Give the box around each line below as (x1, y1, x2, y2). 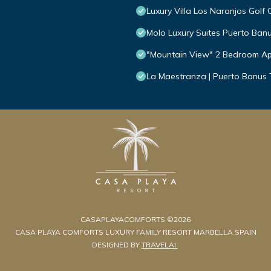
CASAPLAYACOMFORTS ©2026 (80, 215, 191, 224)
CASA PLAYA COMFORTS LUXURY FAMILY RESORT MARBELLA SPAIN (15, 227, 256, 237)
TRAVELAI (141, 240, 178, 250)
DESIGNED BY (91, 240, 142, 250)
